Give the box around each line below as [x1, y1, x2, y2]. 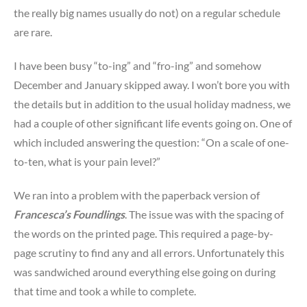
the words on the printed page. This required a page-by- [14, 227, 273, 240]
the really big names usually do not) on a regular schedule [14, 6, 280, 20]
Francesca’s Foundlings [14, 208, 125, 221]
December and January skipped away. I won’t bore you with [14, 78, 290, 92]
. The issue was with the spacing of [125, 208, 284, 221]
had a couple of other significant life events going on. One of [14, 116, 292, 130]
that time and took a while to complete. [14, 284, 196, 297]
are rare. [14, 25, 52, 39]
